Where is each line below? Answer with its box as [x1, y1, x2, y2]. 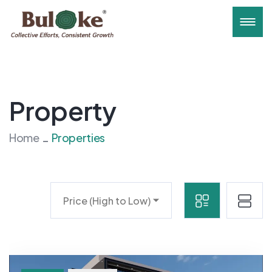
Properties [51, 131, 105, 145]
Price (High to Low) [63, 194, 151, 208]
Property [9, 94, 117, 127]
